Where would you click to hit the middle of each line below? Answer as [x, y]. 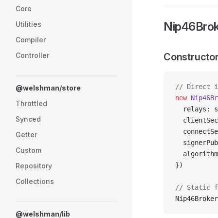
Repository [34, 166]
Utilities [28, 24]
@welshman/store [48, 88]
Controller [32, 55]
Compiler [31, 40]
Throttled [31, 103]
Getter [26, 135]
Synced [28, 119]
